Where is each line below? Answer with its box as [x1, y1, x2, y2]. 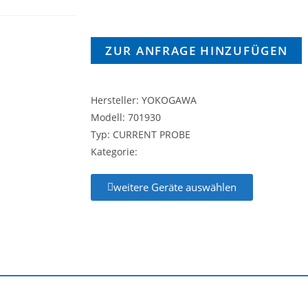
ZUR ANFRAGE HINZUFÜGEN [105, 43, 288, 58]
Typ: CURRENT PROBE [91, 128, 190, 141]
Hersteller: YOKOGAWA [91, 93, 197, 107]
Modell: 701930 [91, 111, 161, 124]
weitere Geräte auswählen [113, 180, 236, 194]
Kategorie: [91, 145, 137, 158]
